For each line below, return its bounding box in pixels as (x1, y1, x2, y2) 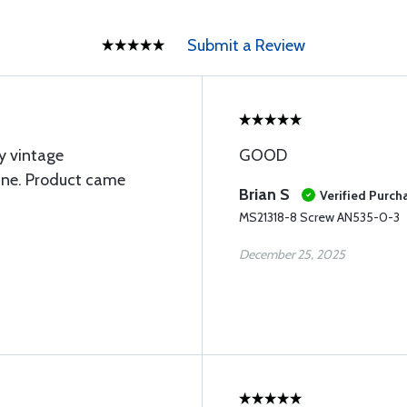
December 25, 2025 (239, 246, 345, 263)
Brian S (239, 184, 290, 204)
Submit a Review (187, 35, 305, 55)
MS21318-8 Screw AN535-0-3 (239, 209, 400, 225)
